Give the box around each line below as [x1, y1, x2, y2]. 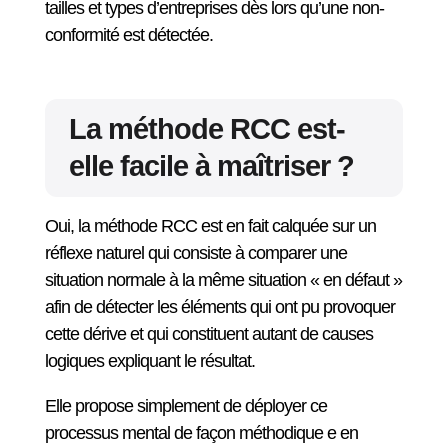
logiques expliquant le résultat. [44, 351, 255, 371]
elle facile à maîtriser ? [68, 150, 354, 182]
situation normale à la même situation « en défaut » [44, 270, 402, 290]
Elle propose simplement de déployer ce [44, 396, 327, 416]
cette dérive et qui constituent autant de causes [44, 324, 373, 344]
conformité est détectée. [44, 25, 213, 45]
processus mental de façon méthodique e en [44, 423, 358, 443]
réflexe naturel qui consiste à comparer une [44, 243, 347, 263]
